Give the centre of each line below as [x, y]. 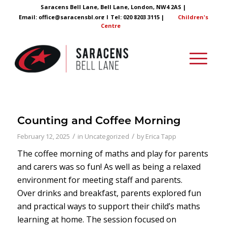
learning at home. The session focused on [97, 219]
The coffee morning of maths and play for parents [112, 154]
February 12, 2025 [43, 136]
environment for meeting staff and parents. [100, 180]
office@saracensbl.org [71, 17]
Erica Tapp [161, 136]
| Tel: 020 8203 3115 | [135, 17]
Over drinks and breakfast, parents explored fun [109, 193]
